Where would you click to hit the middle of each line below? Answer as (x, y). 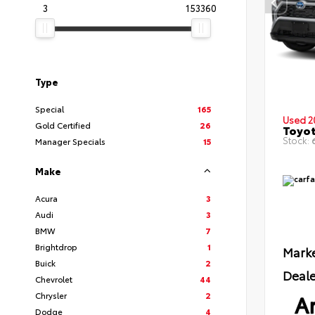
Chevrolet (54, 279)
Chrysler (51, 295)
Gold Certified (63, 125)
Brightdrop (56, 247)
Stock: (296, 140)
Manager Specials (70, 141)
